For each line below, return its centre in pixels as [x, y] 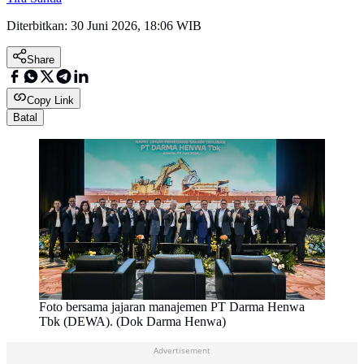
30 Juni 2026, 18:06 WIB [136, 26]
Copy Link [50, 101]
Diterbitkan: [39, 26]
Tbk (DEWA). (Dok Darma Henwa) [132, 322]
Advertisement [182, 351]
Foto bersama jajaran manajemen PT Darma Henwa [172, 307]
